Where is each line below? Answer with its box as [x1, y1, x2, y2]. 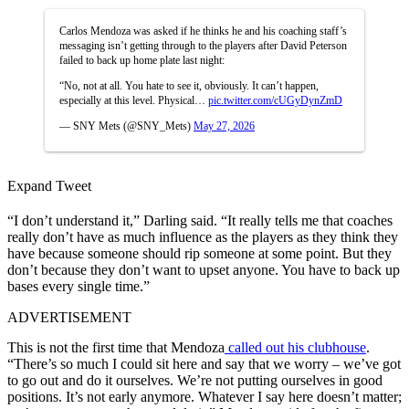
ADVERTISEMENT [7, 309, 131, 325]
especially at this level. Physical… [59, 93, 208, 107]
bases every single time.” [7, 278, 150, 294]
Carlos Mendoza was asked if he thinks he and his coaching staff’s [59, 24, 347, 37]
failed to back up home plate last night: [59, 53, 225, 67]
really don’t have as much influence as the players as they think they [7, 228, 398, 245]
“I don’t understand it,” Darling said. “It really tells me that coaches [7, 212, 393, 228]
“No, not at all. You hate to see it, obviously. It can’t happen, [59, 79, 319, 92]
